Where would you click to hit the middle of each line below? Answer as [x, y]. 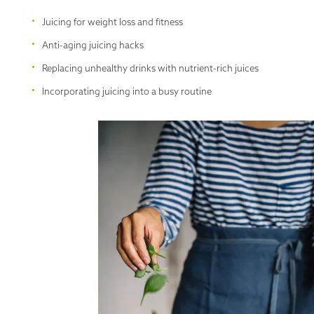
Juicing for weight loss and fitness [112, 22]
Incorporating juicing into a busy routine [127, 91]
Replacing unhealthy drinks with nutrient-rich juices [150, 68]
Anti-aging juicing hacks [93, 45]
